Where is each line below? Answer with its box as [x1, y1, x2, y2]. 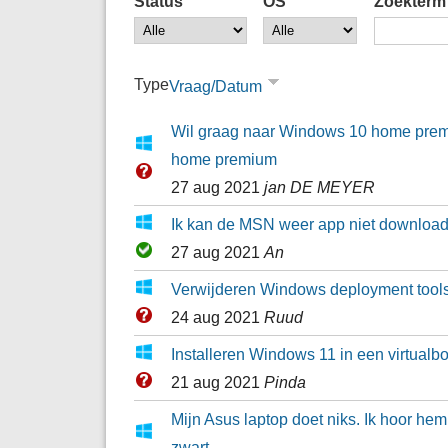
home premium [170, 149, 277, 168]
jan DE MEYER [263, 177, 375, 196]
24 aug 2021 [170, 307, 264, 326]
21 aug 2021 [170, 372, 264, 391]
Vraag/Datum [168, 77, 262, 95]
